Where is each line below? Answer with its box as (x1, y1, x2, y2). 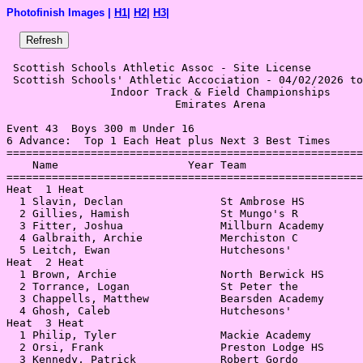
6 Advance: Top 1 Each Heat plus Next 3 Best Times (6, 135, 331, 147)
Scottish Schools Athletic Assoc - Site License (6, 62, 318, 74)
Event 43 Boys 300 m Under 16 (6, 122, 194, 135)
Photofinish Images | (6, 6, 114, 19)
